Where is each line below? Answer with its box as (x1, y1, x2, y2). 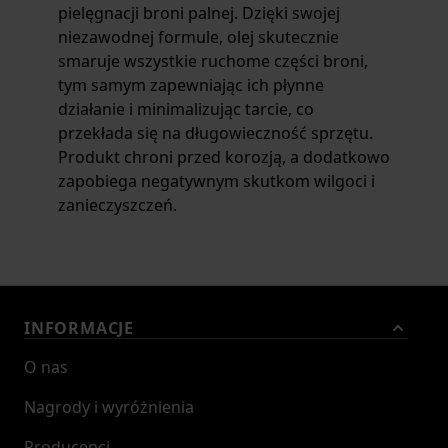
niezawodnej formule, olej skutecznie (58, 26, 339, 48)
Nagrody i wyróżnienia (24, 396, 194, 418)
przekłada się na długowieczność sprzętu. (58, 122, 373, 144)
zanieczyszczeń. (58, 194, 177, 216)
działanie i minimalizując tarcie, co (58, 98, 314, 120)
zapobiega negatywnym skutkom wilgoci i (58, 170, 375, 192)
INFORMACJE (24, 317, 134, 339)
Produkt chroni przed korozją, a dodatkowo (58, 146, 390, 168)
